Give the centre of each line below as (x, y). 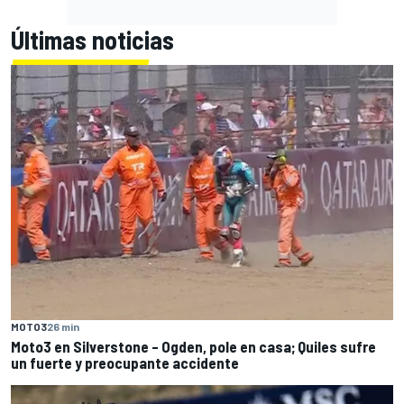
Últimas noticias (92, 40)
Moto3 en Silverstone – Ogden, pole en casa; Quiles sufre (193, 346)
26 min (63, 326)
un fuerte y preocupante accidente (125, 362)
